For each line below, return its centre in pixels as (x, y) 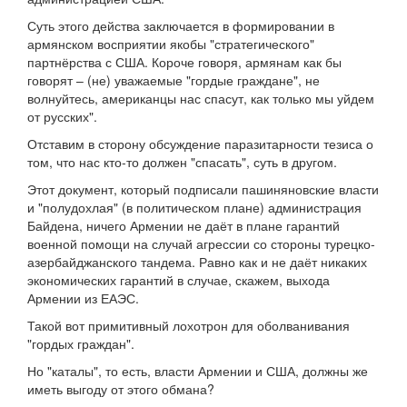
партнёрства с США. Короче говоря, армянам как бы (184, 62)
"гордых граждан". (81, 344)
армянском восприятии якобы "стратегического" (171, 44)
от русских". (62, 117)
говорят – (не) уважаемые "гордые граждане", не (174, 80)
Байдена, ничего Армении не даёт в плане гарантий (184, 226)
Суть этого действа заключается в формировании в (181, 26)
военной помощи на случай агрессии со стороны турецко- (201, 244)
